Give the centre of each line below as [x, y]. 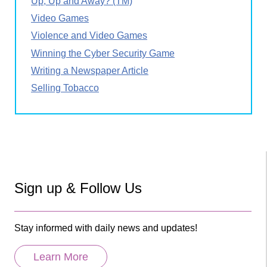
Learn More [61, 257]
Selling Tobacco [65, 88]
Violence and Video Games [89, 36]
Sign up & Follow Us [78, 188]
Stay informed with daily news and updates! [106, 228]
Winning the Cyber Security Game [103, 53]
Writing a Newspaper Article [90, 70]
